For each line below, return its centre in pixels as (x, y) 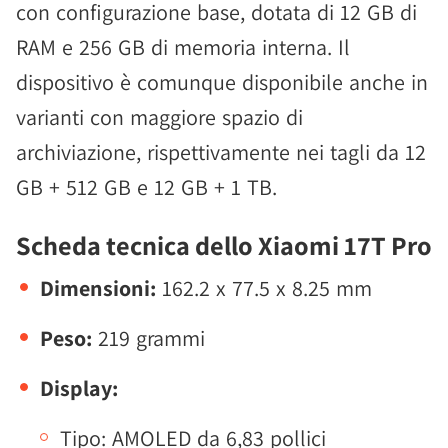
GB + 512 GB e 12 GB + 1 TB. (146, 186)
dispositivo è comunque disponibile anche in (222, 81)
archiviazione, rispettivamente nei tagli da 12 (221, 151)
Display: (79, 387)
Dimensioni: (101, 287)
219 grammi (151, 337)
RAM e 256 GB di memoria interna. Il (183, 46)
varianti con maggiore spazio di (159, 116)
